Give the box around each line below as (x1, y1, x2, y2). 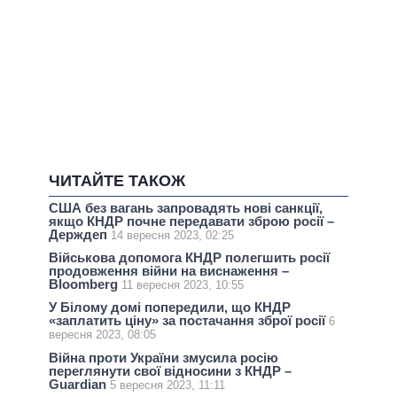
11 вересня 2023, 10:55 (121, 278, 244, 292)
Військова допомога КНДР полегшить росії (49, 250, 330, 266)
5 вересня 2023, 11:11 (110, 378, 225, 392)
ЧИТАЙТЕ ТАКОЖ (49, 172, 185, 191)
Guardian (49, 376, 110, 392)
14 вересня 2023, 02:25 (111, 229, 234, 243)
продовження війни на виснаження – (49, 263, 289, 279)
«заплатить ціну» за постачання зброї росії (49, 313, 329, 329)
